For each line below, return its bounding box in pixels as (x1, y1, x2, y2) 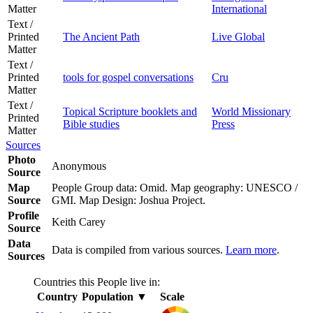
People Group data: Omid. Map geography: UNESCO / (52, 181, 298, 194)
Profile (8, 209, 39, 221)
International (212, 2, 267, 15)
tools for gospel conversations (63, 71, 194, 83)
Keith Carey (52, 215, 108, 228)
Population (82, 290, 133, 303)
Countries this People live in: (34, 275, 160, 288)
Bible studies (63, 117, 119, 130)
